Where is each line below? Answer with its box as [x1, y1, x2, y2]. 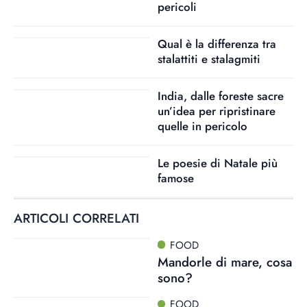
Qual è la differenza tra [157, 35, 276, 52]
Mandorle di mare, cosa [157, 253, 292, 272]
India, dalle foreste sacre [157, 87, 284, 104]
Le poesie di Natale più [157, 154, 278, 171]
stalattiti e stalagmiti [157, 50, 260, 67]
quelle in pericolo [157, 117, 247, 134]
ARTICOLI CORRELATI [14, 208, 139, 228]
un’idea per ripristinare [157, 102, 275, 119]
